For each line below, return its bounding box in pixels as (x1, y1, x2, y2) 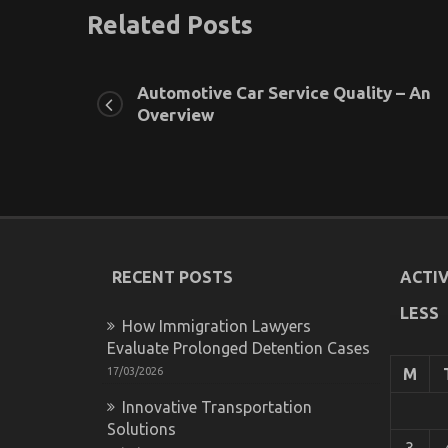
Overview (137, 104, 214, 124)
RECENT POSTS (112, 267, 233, 286)
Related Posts (87, 10, 253, 39)
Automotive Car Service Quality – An (137, 82, 431, 102)
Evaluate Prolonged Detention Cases (107, 338, 370, 357)
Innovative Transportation (122, 397, 312, 416)
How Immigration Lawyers (122, 316, 311, 335)
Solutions (107, 419, 176, 438)
